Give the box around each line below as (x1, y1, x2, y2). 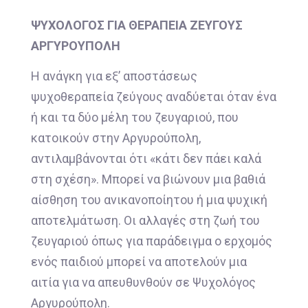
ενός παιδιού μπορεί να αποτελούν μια (31, 254, 247, 269)
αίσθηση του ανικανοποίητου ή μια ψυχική (31, 192, 267, 208)
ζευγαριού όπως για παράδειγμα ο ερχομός (31, 234, 272, 249)
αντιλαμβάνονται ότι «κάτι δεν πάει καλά (31, 151, 261, 166)
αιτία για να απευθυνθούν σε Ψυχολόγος (31, 275, 256, 290)
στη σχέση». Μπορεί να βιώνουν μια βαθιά (31, 172, 265, 187)
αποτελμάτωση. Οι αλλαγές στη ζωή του (31, 213, 260, 228)
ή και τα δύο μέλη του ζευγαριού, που (31, 110, 239, 125)
